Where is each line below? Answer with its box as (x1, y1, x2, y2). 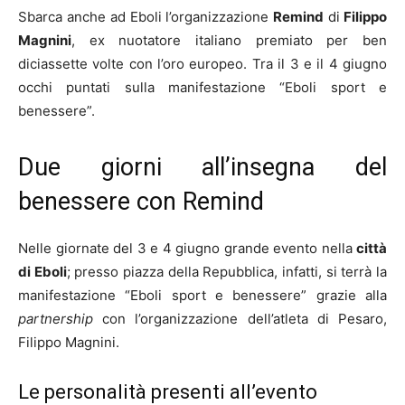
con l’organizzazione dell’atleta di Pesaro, (93, 310, 387, 328)
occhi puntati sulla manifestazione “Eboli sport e (18, 79, 387, 97)
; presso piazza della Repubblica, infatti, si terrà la (66, 263, 388, 281)
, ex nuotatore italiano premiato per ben (71, 32, 387, 50)
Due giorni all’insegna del (18, 153, 387, 183)
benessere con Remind (18, 187, 264, 217)
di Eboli (18, 263, 67, 281)
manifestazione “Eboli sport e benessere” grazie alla (18, 287, 387, 305)
